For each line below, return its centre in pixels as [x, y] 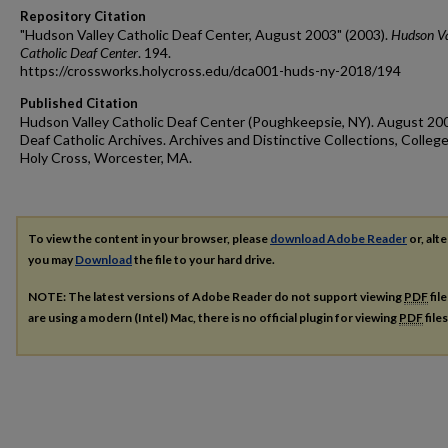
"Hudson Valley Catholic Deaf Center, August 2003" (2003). [205, 34]
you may [51, 259]
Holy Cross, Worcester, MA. [106, 157]
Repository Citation [83, 16]
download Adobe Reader [338, 238]
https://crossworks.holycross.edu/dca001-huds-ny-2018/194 [210, 70]
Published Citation [79, 103]
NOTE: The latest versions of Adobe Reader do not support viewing [216, 296]
